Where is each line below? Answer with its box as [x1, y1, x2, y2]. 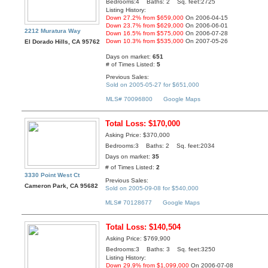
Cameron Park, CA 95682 [25, 182, 99, 190]
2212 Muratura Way [25, 28, 81, 35]
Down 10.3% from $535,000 [106, 38, 184, 45]
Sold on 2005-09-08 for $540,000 [105, 184, 199, 191]
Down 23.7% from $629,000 [106, 22, 184, 29]
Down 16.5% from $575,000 [106, 30, 184, 37]
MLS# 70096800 [106, 96, 153, 103]
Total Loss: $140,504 [106, 223, 181, 232]
